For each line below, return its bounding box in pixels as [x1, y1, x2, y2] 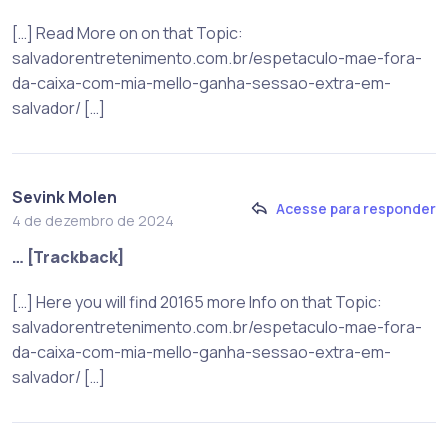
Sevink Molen [12, 185, 117, 208]
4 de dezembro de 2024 [12, 210, 174, 230]
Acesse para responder [276, 199, 436, 219]
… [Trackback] [12, 245, 125, 268]
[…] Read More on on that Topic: [12, 21, 243, 44]
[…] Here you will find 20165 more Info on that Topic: [12, 290, 382, 313]
